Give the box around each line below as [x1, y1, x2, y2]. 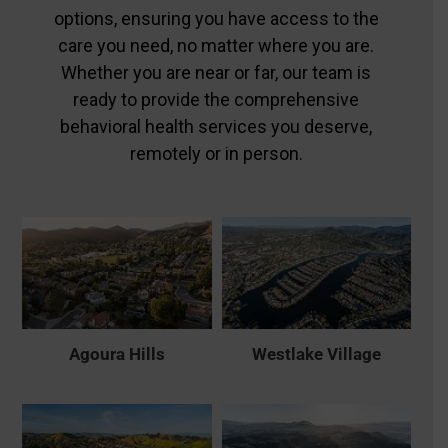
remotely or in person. [129, 142, 303, 164]
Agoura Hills [68, 343, 165, 364]
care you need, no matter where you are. [58, 34, 375, 56]
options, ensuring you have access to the [53, 7, 379, 29]
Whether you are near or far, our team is [61, 61, 372, 83]
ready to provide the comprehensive [73, 88, 360, 110]
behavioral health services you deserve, [60, 115, 373, 137]
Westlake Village [251, 343, 381, 364]
